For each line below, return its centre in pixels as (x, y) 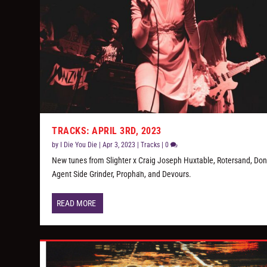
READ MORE (77, 203)
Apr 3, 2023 (119, 145)
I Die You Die (79, 145)
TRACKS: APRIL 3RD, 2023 (107, 131)
